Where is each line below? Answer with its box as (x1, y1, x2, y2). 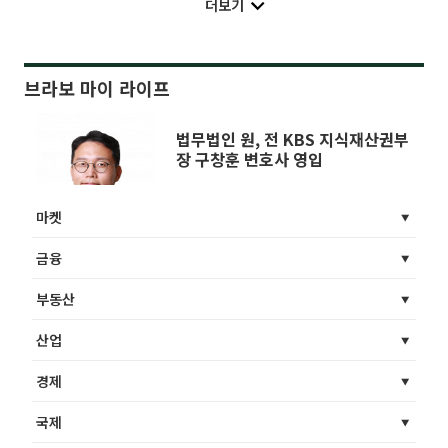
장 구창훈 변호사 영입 (176, 146, 323, 171)
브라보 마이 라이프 (24, 74, 170, 101)
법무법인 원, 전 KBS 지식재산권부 (176, 126, 409, 151)
